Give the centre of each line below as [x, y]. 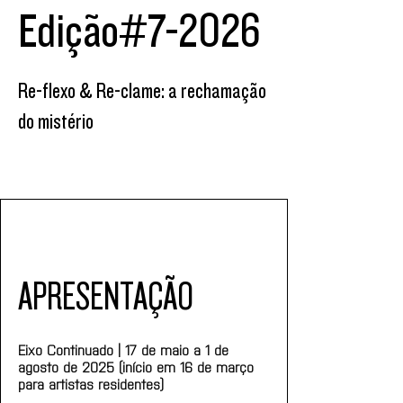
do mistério [56, 122]
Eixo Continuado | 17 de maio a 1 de [125, 349]
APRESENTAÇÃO [106, 297]
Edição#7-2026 [139, 32]
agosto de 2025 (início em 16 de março [138, 367]
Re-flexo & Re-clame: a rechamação [142, 91]
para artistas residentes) [91, 384]
